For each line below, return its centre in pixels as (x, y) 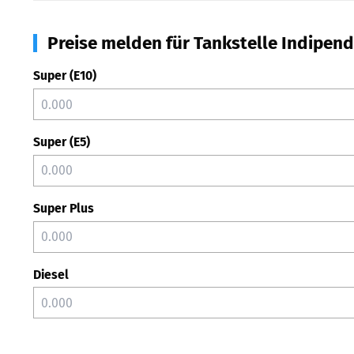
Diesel (51, 274)
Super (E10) (65, 76)
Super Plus (64, 208)
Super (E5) (62, 142)
